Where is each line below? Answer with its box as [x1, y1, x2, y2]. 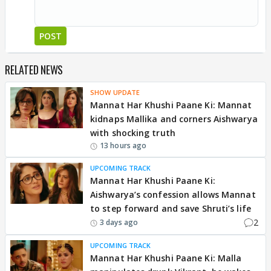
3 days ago [100, 217, 138, 227]
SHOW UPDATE [90, 88, 140, 97]
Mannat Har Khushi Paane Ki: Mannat [90, 99, 252, 111]
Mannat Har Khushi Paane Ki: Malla [90, 252, 242, 264]
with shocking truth [90, 127, 175, 139]
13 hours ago [100, 140, 147, 151]
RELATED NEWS [5, 62, 63, 77]
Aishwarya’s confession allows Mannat [90, 189, 256, 200]
